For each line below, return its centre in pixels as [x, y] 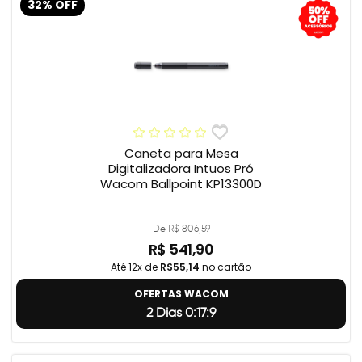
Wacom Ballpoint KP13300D [181, 184]
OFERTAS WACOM [181, 294]
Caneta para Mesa [181, 154]
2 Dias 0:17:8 [181, 313]
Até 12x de [135, 267]
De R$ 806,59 [181, 229]
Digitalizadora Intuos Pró [181, 169]
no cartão [225, 267]
